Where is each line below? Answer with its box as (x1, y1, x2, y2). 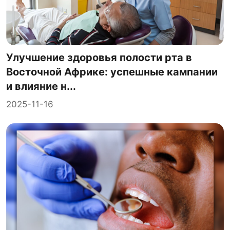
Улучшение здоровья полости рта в (6, 51, 192, 64)
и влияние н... (6, 80, 76, 92)
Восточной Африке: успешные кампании (6, 65, 218, 78)
